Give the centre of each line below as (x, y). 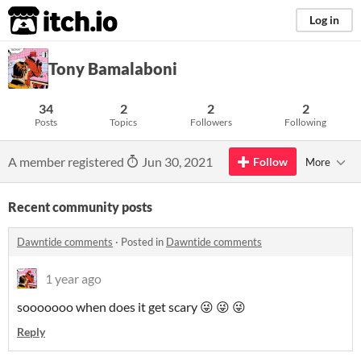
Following (306, 122)
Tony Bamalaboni (113, 68)
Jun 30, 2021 (176, 162)
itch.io (43, 21)
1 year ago (73, 278)
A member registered (67, 162)
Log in (324, 20)
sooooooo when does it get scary (108, 307)
